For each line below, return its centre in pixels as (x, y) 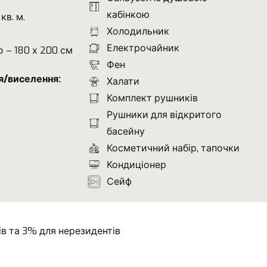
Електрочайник (143, 48)
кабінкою (128, 14)
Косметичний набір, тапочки (173, 148)
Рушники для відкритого (164, 114)
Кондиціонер (137, 164)
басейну (126, 131)
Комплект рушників (153, 98)
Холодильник (138, 31)
